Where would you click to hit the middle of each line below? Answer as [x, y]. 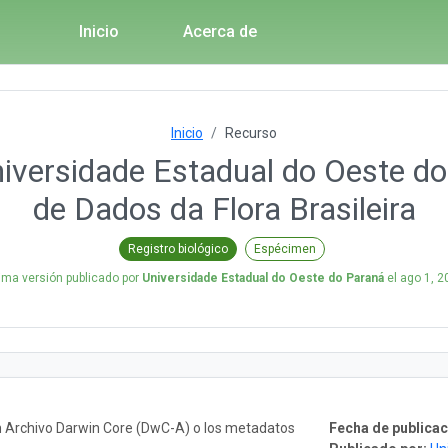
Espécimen [285, 248]
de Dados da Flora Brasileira [224, 209]
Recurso [251, 133]
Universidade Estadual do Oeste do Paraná [263, 277]
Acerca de [219, 31]
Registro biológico [178, 248]
